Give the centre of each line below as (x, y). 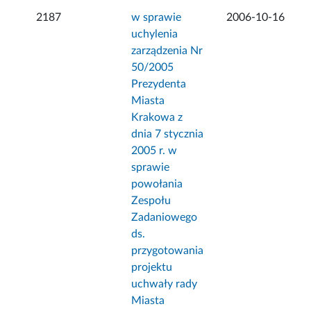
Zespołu (151, 201)
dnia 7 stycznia (168, 134)
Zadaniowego (165, 218)
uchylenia (155, 34)
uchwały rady (165, 284)
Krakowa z (157, 118)
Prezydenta (159, 84)
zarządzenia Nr (167, 51)
